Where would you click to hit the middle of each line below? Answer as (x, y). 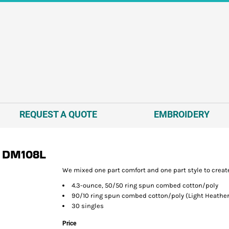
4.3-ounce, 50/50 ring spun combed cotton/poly (145, 185)
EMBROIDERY (182, 114)
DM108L (24, 154)
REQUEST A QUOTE (58, 114)
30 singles (88, 205)
